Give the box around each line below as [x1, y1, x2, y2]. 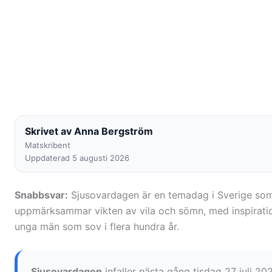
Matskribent [25, 140, 70, 151]
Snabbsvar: [15, 189, 68, 202]
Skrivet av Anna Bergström [25, 125, 153, 138]
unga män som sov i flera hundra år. [15, 220, 179, 233]
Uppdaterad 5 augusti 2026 [25, 153, 129, 163]
